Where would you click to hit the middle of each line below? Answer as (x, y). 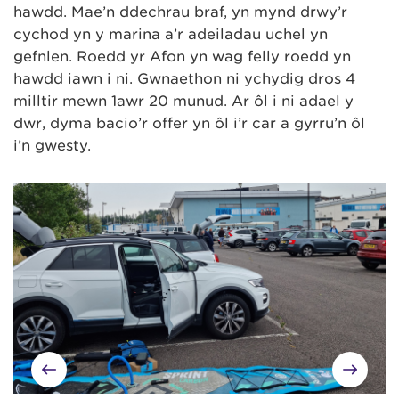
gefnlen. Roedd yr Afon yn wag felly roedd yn (182, 57)
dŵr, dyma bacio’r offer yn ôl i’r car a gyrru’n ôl (189, 124)
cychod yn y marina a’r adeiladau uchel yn (171, 35)
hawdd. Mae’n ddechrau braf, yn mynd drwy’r (180, 12)
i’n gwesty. (52, 146)
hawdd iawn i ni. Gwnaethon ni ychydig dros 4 (184, 79)
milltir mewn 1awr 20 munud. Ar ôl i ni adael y (183, 102)
